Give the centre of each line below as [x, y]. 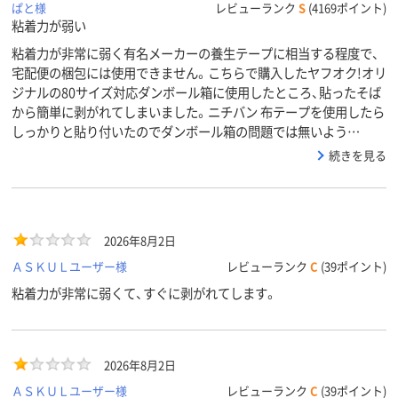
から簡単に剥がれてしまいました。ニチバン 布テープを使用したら [198, 112]
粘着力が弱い [49, 26]
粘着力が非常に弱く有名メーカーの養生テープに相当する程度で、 [195, 53]
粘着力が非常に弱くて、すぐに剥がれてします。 [144, 293]
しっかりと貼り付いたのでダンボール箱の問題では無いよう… [186, 131]
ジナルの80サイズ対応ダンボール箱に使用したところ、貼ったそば [196, 92]
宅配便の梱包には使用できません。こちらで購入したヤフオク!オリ [199, 73]
